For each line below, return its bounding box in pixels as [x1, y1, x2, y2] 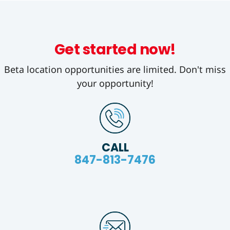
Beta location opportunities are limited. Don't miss [4, 63, 226, 76]
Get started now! [54, 40, 176, 60]
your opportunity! [76, 77, 154, 90]
